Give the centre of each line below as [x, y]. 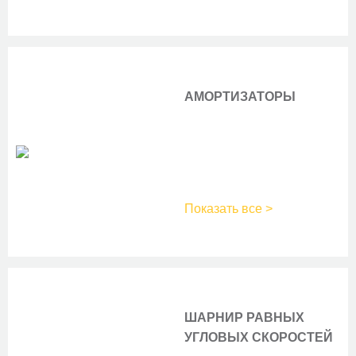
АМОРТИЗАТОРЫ [240, 97]
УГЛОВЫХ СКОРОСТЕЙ [259, 337]
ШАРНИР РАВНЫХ [244, 317]
